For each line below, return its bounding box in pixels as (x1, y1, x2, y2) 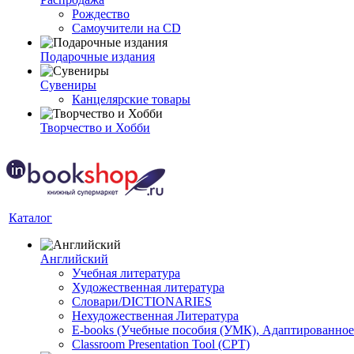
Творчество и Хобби (40, 121, 150, 134)
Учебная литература (72, 266, 180, 280)
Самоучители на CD (72, 21, 181, 35)
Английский (40, 252, 108, 265)
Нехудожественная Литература (72, 309, 239, 322)
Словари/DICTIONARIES (72, 295, 212, 308)
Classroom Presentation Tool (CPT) (72, 337, 250, 351)
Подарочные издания (40, 50, 155, 63)
